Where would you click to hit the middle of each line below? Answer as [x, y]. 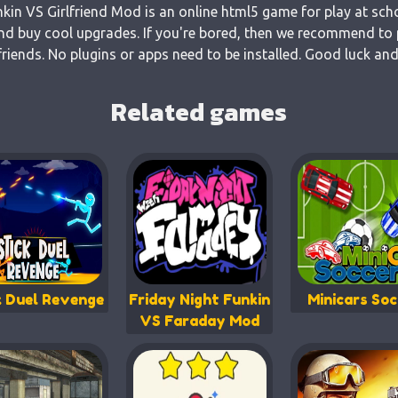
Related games [199, 112]
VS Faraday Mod [199, 321]
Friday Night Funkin [199, 299]
